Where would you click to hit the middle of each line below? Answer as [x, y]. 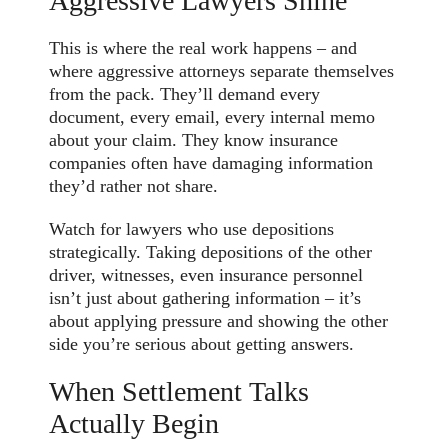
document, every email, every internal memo [212, 116]
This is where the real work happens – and [203, 47]
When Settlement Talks [179, 392]
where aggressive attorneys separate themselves [222, 70]
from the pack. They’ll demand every [185, 93]
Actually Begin [134, 424]
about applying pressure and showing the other [219, 320]
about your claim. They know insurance [194, 139]
